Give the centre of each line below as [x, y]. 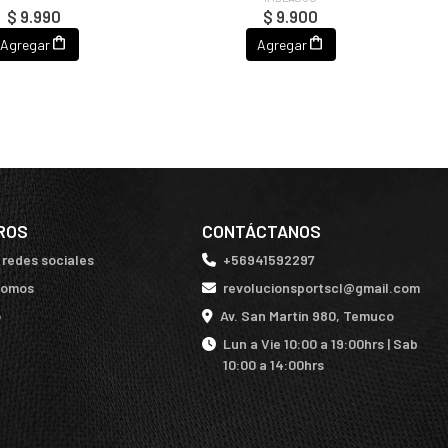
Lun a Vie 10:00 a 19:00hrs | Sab [320, 344]
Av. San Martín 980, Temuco [306, 316]
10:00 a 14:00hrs [273, 365]
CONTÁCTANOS [261, 231]
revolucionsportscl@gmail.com [321, 288]
